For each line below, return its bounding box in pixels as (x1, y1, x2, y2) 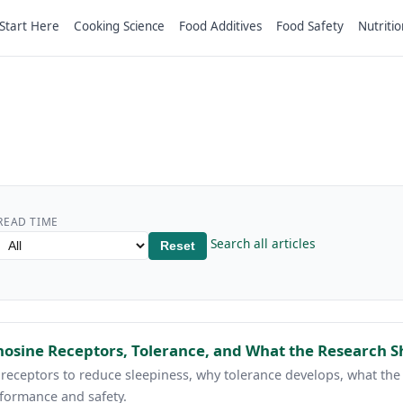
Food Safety (276, 17, 344, 34)
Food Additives (179, 17, 262, 34)
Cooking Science (74, 17, 165, 34)
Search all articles (210, 234, 316, 252)
